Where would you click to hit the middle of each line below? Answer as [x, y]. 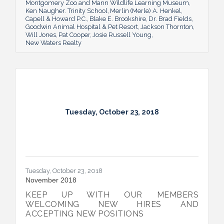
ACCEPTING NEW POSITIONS [85, 213]
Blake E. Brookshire [118, 18]
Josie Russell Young [122, 34]
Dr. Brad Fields [170, 18]
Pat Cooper [74, 34]
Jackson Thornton [167, 26]
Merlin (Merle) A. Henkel [145, 10]
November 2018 [51, 180]
